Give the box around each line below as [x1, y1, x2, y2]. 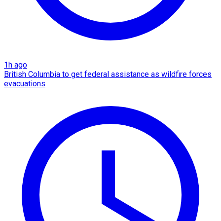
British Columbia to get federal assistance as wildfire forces [4, 70, 212, 79]
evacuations [4, 79, 45, 89]
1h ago [4, 60, 27, 70]
